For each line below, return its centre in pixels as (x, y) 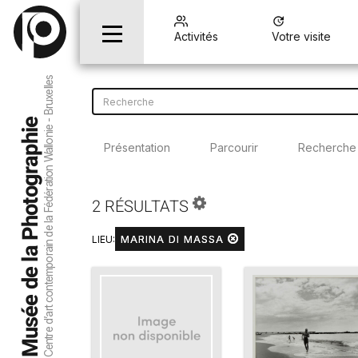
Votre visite (302, 36)
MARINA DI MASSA (174, 239)
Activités (197, 36)
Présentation (137, 147)
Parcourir (234, 147)
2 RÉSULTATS (142, 206)
